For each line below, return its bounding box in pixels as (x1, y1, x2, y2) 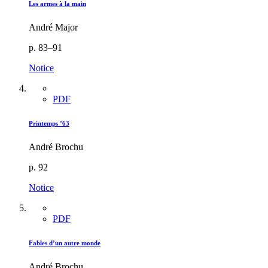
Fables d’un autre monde (29, 239, 100, 247)
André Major (29, 22, 78, 33)
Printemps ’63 (29, 120, 69, 127)
